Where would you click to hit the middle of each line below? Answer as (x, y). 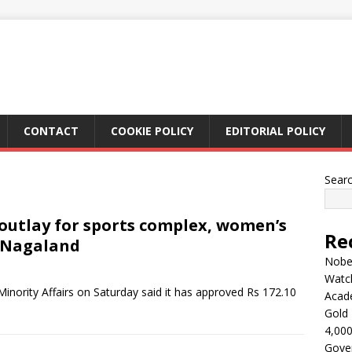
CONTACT (51, 131)
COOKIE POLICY (152, 131)
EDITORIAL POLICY (275, 131)
